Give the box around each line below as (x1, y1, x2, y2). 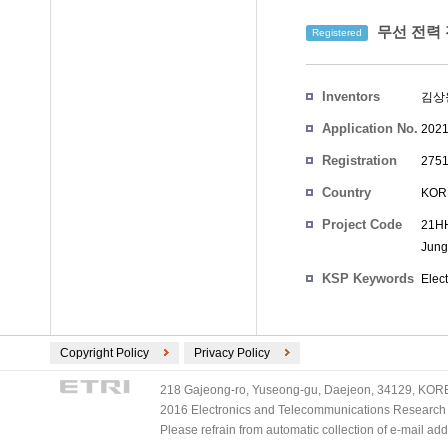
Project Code (322, 217, 402, 232)
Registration (322, 153, 397, 168)
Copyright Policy (60, 346, 149, 360)
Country (322, 185, 371, 200)
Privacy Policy (194, 346, 270, 360)
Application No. (322, 121, 418, 136)
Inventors (322, 89, 380, 104)
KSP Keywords (322, 271, 414, 286)
